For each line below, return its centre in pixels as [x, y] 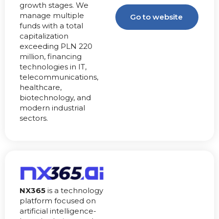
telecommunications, [59, 77]
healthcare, [41, 88]
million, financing [51, 57]
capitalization [44, 36]
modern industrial [52, 108]
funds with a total [51, 26]
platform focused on [58, 201]
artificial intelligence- [58, 211]
